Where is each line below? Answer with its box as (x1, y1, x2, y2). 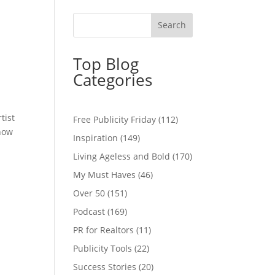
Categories (73, 68, 153, 91)
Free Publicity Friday (73, 113, 157, 125)
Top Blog (73, 52, 139, 75)
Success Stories (73, 260, 137, 273)
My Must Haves (73, 168, 136, 180)
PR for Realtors (73, 223, 134, 236)
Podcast (73, 205, 106, 217)
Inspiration (73, 131, 118, 144)
